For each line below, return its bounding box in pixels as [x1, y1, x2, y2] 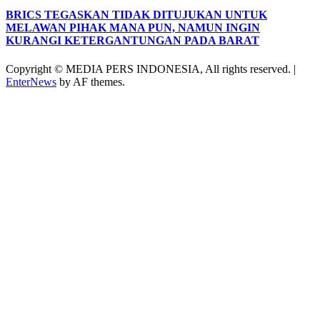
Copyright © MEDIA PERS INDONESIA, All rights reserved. [6, 62, 294, 75]
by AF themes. [56, 75, 125, 88]
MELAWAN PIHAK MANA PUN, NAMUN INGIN [6, 21, 260, 34]
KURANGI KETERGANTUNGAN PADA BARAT [6, 34, 259, 47]
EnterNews [6, 75, 56, 88]
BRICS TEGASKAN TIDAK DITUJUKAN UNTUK [6, 9, 267, 21]
